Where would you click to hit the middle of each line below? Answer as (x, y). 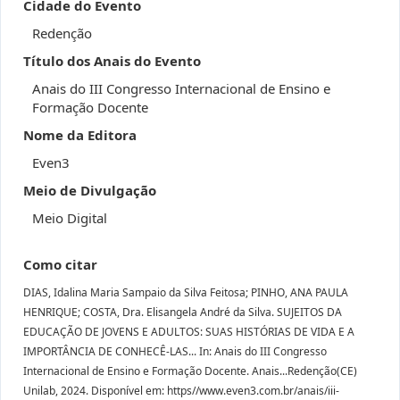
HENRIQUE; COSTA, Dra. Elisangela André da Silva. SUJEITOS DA (183, 312)
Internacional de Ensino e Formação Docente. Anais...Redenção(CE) (190, 371)
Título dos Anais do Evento (112, 61)
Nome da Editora (80, 135)
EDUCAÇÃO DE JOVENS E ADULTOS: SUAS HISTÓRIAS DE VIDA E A (189, 332)
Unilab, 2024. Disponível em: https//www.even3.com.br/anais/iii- (181, 391)
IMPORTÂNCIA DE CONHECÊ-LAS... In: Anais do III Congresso (175, 351)
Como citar (60, 264)
